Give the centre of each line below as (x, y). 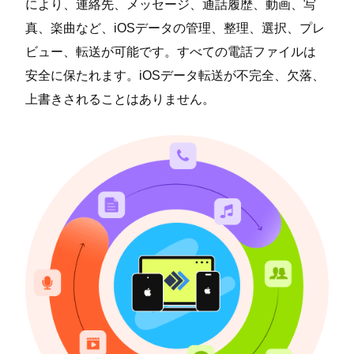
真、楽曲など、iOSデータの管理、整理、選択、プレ (175, 28)
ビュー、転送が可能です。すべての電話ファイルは (171, 52)
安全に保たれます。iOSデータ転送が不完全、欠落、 (175, 75)
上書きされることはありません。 (121, 99)
